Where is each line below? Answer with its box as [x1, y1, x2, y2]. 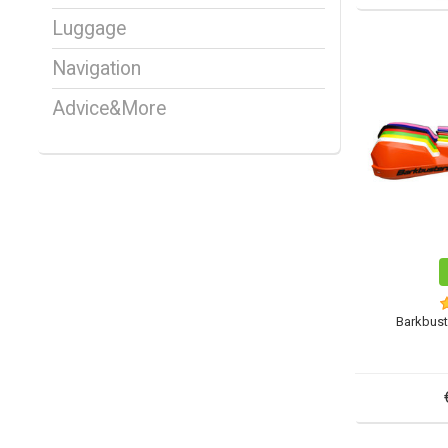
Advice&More [52, 97, 166, 121]
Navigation [52, 57, 141, 81]
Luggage [52, 17, 126, 41]
